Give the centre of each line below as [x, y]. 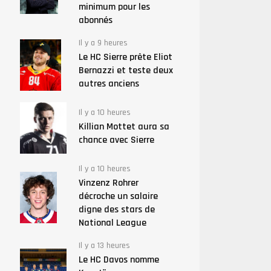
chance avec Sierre [116, 140]
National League [112, 223]
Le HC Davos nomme [119, 260]
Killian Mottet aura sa [124, 127]
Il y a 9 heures [103, 43]
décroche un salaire [118, 196]
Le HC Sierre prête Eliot [125, 57]
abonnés [95, 20]
